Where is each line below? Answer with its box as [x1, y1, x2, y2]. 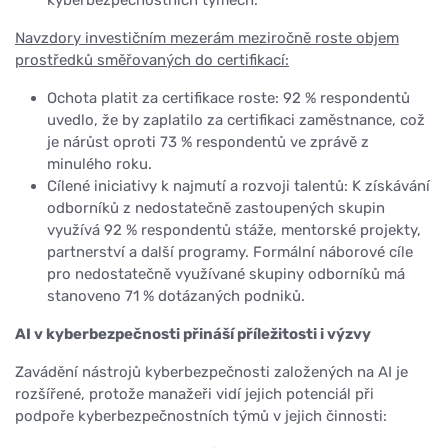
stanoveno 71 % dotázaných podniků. [47, 287, 305, 306]
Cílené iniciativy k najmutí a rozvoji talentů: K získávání [47, 177, 430, 196]
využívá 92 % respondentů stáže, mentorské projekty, [47, 221, 421, 240]
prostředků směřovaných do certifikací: [15, 51, 289, 70]
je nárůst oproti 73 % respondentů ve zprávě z [47, 133, 369, 152]
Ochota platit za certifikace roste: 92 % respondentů [47, 89, 410, 108]
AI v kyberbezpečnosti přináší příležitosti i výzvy [15, 325, 371, 344]
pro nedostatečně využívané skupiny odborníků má [47, 265, 405, 284]
